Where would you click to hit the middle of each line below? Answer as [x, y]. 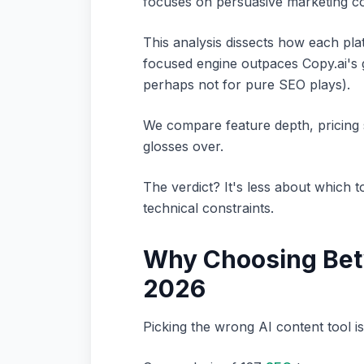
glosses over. [183, 146]
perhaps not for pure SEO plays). [247, 84]
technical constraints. [208, 208]
